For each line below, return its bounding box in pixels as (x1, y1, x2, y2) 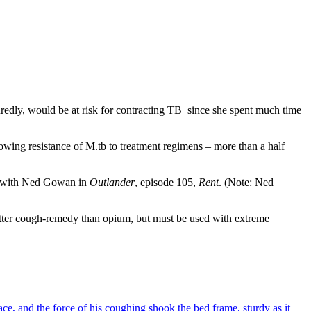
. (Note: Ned (219, 176, 274, 188)
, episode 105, (135, 176, 199, 188)
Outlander (90, 176, 135, 188)
